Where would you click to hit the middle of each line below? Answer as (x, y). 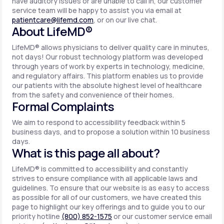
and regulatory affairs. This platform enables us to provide (108, 76)
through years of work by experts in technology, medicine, (108, 66)
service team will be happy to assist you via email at (97, 10)
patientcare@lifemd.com (53, 20)
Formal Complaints (63, 106)
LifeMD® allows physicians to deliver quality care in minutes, (111, 47)
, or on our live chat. (125, 20)
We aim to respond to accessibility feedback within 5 (99, 122)
